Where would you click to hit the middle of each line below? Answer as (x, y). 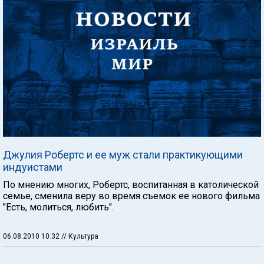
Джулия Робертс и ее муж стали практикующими (123, 154)
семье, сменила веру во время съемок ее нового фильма (131, 196)
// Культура (80, 236)
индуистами (33, 167)
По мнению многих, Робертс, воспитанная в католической (131, 184)
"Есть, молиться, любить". (58, 207)
